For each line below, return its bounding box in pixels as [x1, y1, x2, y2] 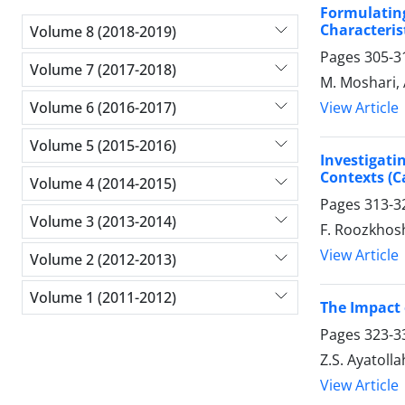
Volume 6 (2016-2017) [30, 97, 176, 118]
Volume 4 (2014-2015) [30, 173, 176, 193]
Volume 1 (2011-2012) [30, 287, 176, 307]
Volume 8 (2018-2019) [30, 21, 176, 42]
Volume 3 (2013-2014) [30, 211, 176, 231]
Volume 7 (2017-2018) [30, 59, 176, 80]
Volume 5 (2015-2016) [30, 135, 176, 155]
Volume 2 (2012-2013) [30, 249, 176, 269]
